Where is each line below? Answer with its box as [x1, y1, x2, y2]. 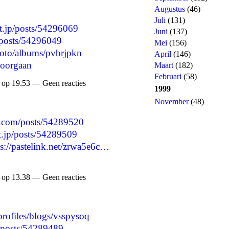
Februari [154, 72, 181, 81]
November [154, 97, 189, 106]
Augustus [154, 5, 185, 13]
